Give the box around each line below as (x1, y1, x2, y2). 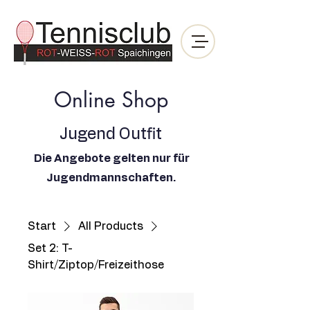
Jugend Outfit (60, 127, 162, 143)
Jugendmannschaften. (46, 172, 176, 183)
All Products (78, 221, 143, 232)
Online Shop (53, 86, 168, 113)
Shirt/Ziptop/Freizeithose (28, 259, 164, 271)
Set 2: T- (28, 243, 73, 254)
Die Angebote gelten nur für (34, 153, 190, 164)
